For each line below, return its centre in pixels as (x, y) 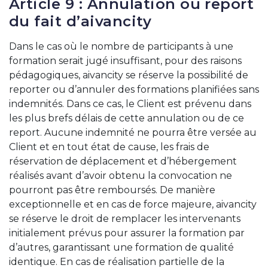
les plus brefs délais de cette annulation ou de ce (127, 118)
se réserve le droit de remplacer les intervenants (125, 219)
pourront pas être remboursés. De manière (112, 190)
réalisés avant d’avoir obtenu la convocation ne (121, 176)
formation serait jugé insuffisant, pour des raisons (125, 61)
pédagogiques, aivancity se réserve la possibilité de (129, 75)
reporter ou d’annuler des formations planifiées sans (134, 89)
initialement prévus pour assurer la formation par (127, 233)
